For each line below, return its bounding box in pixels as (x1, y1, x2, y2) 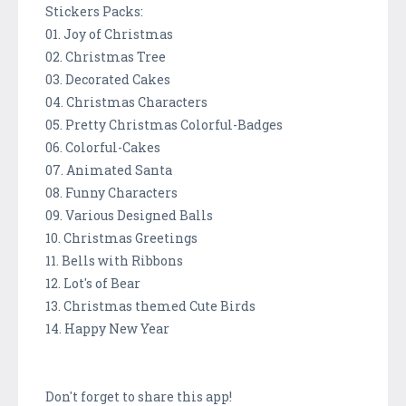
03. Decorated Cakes (45, 70, 170, 88)
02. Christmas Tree (45, 47, 166, 65)
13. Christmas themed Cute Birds (45, 296, 256, 314)
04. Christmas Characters (45, 92, 208, 111)
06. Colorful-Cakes (45, 138, 160, 156)
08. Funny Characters (45, 183, 178, 201)
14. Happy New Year (45, 319, 169, 337)
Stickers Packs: (45, 2, 143, 20)
